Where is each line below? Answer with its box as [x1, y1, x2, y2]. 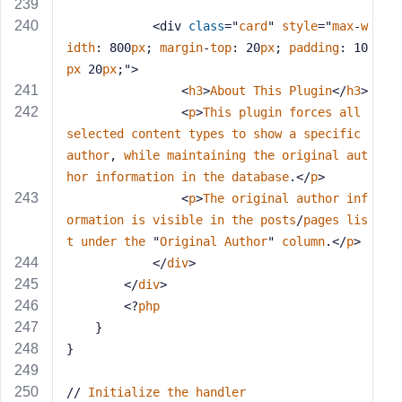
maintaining [167, 148, 246, 162]
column [282, 234, 325, 249]
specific [303, 127, 361, 141]
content [131, 127, 181, 141]
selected [66, 127, 124, 141]
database [232, 170, 289, 184]
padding [289, 40, 339, 55]
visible [153, 213, 203, 227]
